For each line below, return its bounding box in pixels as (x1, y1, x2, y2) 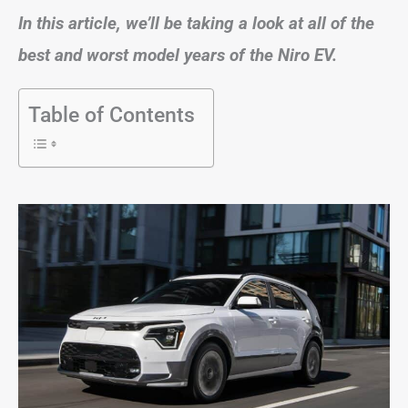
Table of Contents (28, 102, 195, 127)
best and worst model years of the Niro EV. (18, 44, 337, 66)
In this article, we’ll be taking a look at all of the (18, 12, 374, 34)
